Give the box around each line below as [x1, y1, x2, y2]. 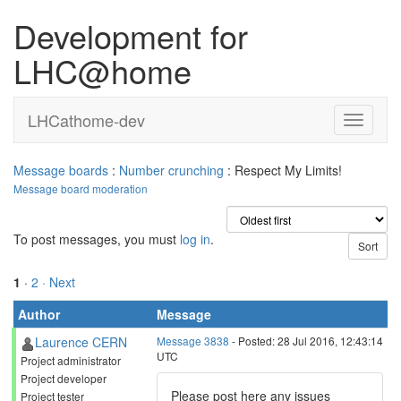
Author [18, 305, 60, 323]
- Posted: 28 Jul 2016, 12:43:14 [229, 333, 383, 348]
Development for [13, 13, 248, 58]
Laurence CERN [35, 333, 127, 351]
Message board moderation [13, 181, 148, 196]
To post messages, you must [13, 230, 180, 248]
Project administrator [21, 353, 121, 368]
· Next [42, 273, 75, 291]
